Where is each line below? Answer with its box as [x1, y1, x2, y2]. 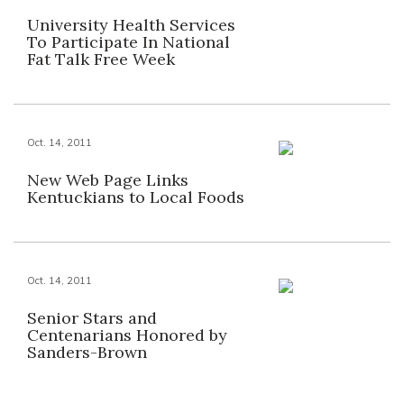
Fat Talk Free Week [27, 49, 175, 69]
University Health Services [27, 14, 235, 35]
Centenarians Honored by [27, 325, 227, 345]
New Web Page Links [27, 170, 188, 190]
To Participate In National [27, 32, 230, 52]
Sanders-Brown [27, 342, 147, 363]
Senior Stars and [27, 308, 157, 328]
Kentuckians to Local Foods [27, 187, 244, 207]
